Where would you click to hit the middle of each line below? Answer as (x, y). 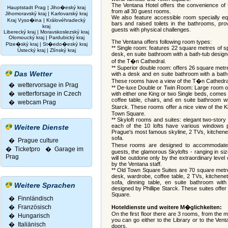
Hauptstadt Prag (27, 7)
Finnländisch (35, 198)
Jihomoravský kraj (26, 13)
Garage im (69, 149)
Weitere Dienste (40, 127)
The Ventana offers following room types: (161, 42)
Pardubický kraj (66, 37)
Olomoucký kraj (26, 37)
